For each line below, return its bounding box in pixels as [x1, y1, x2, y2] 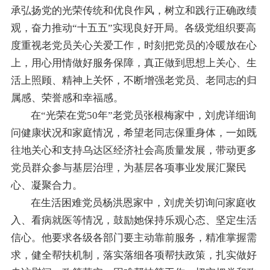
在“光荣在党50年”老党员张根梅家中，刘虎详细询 [31, 109, 257, 121]
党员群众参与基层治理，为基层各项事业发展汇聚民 [10, 162, 246, 174]
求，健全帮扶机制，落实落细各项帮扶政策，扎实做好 [10, 249, 257, 261]
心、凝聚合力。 [10, 179, 83, 191]
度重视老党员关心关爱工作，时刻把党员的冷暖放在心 [10, 39, 257, 51]
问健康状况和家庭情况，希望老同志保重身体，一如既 [10, 127, 257, 139]
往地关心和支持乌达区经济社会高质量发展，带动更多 [10, 144, 257, 156]
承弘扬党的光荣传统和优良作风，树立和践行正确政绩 [10, 4, 257, 16]
